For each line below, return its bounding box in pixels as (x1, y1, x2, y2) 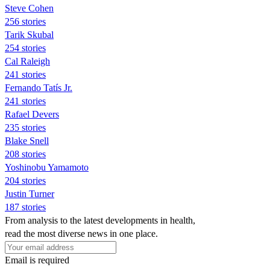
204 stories (5, 175, 46, 186)
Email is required (5, 254, 69, 265)
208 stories (5, 148, 46, 159)
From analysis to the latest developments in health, (5, 215, 195, 225)
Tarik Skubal (5, 29, 54, 40)
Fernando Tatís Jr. (5, 82, 72, 93)
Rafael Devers (5, 108, 59, 119)
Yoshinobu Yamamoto (5, 162, 89, 172)
